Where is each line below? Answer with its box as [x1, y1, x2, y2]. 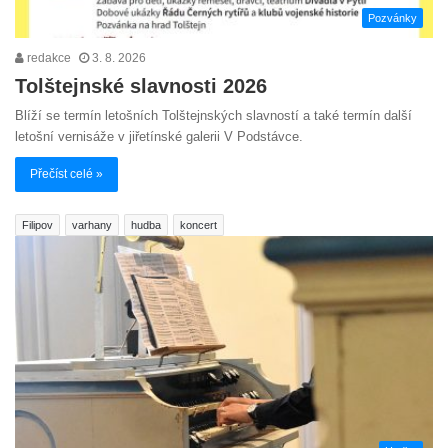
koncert [180, 218, 217, 231]
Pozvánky [368, 11, 417, 24]
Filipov [22, 218, 53, 231]
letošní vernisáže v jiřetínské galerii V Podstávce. [15, 128, 303, 144]
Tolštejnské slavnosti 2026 [15, 74, 267, 97]
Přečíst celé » [30, 166, 103, 181]
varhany [72, 218, 112, 231]
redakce [24, 50, 71, 65]
